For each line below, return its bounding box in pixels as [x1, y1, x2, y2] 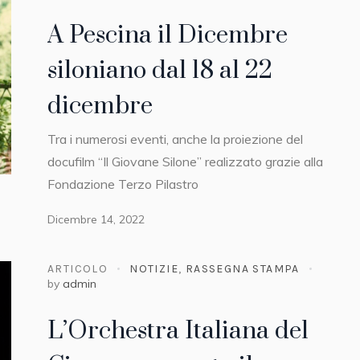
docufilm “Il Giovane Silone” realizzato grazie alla [47, 153, 323, 170]
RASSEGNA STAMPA [185, 261, 300, 276]
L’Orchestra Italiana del [47, 316, 309, 347]
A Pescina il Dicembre [47, 19, 288, 51]
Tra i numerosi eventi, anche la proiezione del [47, 130, 303, 147]
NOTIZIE [129, 261, 179, 276]
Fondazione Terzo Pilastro [47, 175, 198, 192]
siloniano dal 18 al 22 [47, 55, 272, 86]
